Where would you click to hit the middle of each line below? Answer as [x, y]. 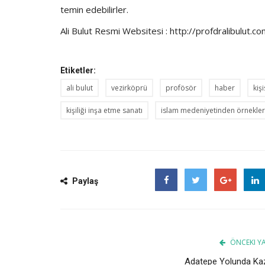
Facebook [174, 202]
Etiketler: [78, 70]
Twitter [200, 202]
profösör [181, 88]
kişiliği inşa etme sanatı [104, 110]
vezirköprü [129, 88]
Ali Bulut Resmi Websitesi [113, 30]
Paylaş [84, 181]
